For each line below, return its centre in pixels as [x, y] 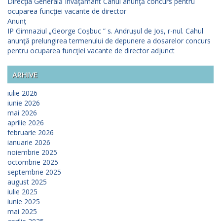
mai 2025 [22, 212]
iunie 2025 [24, 202]
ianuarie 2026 [29, 143]
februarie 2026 [31, 133]
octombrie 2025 [33, 162]
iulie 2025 [22, 192]
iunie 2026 [24, 103]
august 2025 [27, 182]
